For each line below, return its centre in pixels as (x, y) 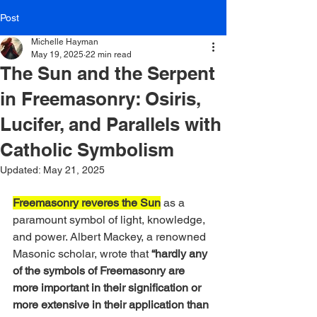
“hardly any (179, 254)
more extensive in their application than (112, 305)
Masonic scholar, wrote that (81, 254)
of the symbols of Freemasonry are (100, 271)
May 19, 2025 (57, 54)
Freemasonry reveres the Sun (87, 203)
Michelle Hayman (65, 42)
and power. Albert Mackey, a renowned (111, 237)
